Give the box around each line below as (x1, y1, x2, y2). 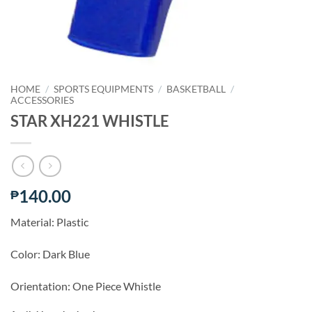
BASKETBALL (166, 84, 226, 95)
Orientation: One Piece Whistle (10, 279, 161, 293)
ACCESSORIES (10, 95, 74, 106)
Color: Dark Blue (10, 247, 90, 261)
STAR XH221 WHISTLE (10, 111, 169, 130)
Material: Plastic (10, 215, 88, 229)
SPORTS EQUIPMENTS (54, 84, 154, 95)
